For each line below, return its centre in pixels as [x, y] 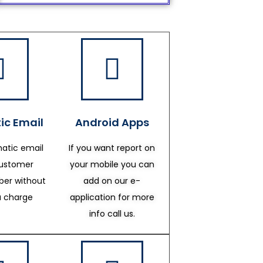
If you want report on [112, 148]
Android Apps [112, 122]
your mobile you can [112, 164]
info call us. [112, 214]
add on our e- [112, 181]
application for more [112, 197]
